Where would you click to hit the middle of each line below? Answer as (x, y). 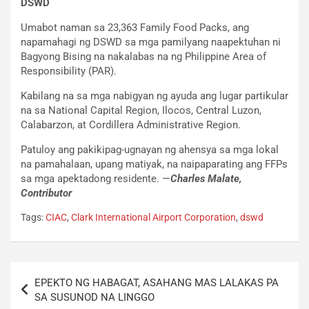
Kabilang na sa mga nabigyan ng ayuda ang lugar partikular (154, 96)
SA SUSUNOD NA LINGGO (94, 297)
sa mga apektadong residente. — (96, 178)
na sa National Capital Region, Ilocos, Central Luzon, (141, 110)
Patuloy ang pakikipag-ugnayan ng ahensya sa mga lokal (150, 149)
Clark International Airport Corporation (153, 217)
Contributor (46, 193)
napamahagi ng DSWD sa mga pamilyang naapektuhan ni (151, 42)
